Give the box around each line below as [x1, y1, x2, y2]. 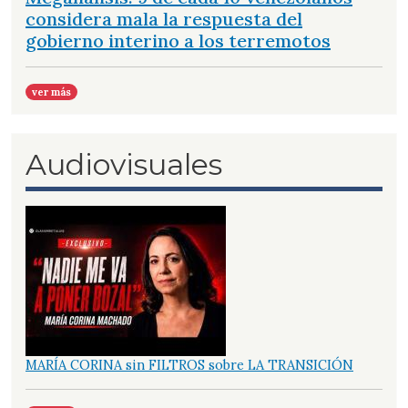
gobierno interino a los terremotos [25, 29, 331, 53]
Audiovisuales [25, 147, 222, 183]
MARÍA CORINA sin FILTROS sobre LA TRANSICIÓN [25, 356, 353, 374]
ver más [32, 86, 72, 99]
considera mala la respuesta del [25, 7, 302, 31]
